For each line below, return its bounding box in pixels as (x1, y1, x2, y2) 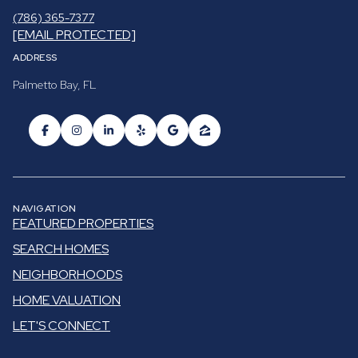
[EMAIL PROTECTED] (13, 26, 136, 44)
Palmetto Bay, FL (13, 78, 96, 93)
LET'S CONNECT (13, 316, 110, 334)
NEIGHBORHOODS (13, 265, 122, 283)
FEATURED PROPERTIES (13, 214, 153, 232)
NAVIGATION (13, 201, 76, 215)
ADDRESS (13, 51, 58, 65)
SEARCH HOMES (13, 240, 109, 257)
